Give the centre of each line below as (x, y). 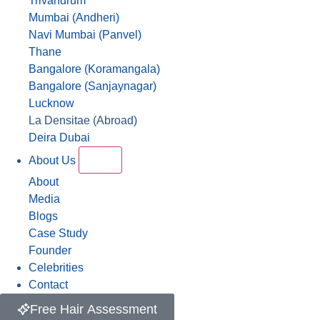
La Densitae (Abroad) (83, 120)
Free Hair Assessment (94, 309)
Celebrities (56, 267)
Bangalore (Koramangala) (94, 69)
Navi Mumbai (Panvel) (85, 35)
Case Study (58, 233)
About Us (54, 160)
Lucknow (51, 103)
